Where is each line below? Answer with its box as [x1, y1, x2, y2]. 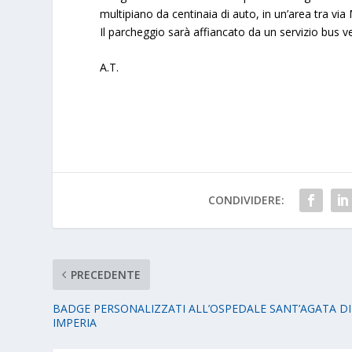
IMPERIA [53, 315, 97, 331]
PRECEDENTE [71, 267, 141, 283]
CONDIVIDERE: [207, 192, 284, 208]
